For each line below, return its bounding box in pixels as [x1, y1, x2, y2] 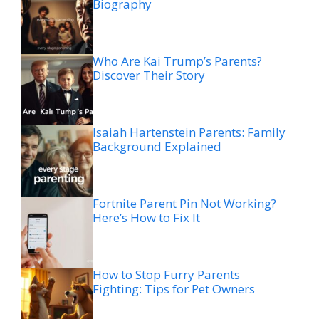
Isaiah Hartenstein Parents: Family [93, 123, 286, 140]
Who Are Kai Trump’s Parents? [93, 52, 262, 69]
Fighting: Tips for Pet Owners [93, 280, 255, 297]
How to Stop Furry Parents [93, 266, 240, 283]
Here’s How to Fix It [93, 209, 200, 226]
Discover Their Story [93, 66, 205, 83]
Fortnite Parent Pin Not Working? [93, 194, 276, 211]
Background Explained [93, 137, 221, 155]
